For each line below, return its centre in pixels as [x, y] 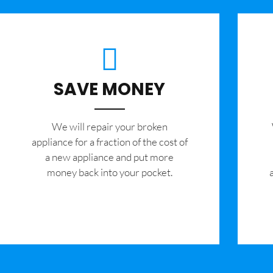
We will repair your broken [109, 127]
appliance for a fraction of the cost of [109, 142]
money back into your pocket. [109, 172]
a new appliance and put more [110, 157]
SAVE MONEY [110, 90]
